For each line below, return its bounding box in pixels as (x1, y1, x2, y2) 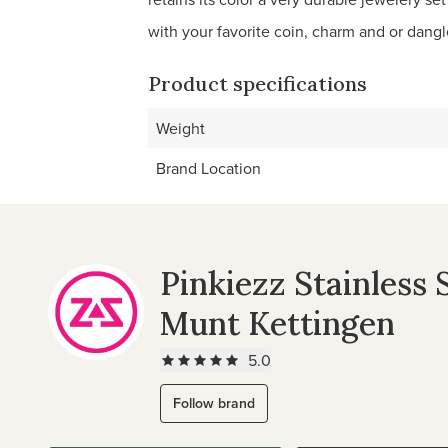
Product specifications (148, 71, 367, 96)
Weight (156, 117, 205, 139)
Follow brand (173, 393, 255, 413)
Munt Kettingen (160, 303, 395, 344)
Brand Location (156, 157, 261, 179)
